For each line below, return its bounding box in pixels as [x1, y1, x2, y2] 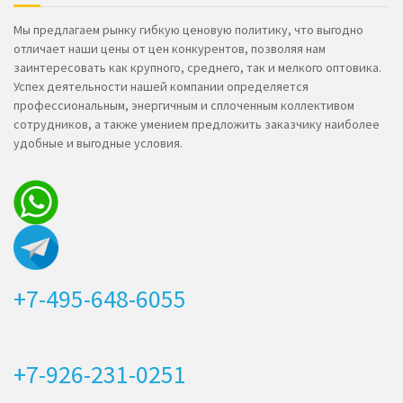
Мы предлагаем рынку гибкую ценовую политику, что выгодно [13, 22, 363, 39]
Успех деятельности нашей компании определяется [13, 78, 309, 95]
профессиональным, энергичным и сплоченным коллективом [13, 97, 354, 114]
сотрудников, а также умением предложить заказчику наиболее [13, 116, 380, 133]
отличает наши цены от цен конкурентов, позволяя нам [13, 40, 326, 58]
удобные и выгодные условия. [13, 135, 183, 152]
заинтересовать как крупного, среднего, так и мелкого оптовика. [13, 59, 381, 76]
